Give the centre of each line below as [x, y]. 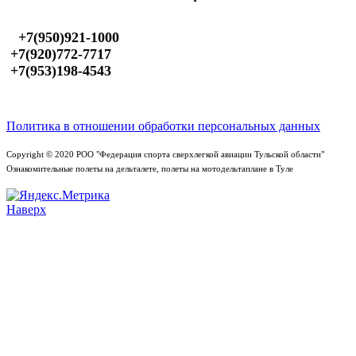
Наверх [26, 210]
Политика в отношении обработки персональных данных [163, 126]
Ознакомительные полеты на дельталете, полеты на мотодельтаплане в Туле [150, 169]
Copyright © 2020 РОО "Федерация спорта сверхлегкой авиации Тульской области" [165, 155]
